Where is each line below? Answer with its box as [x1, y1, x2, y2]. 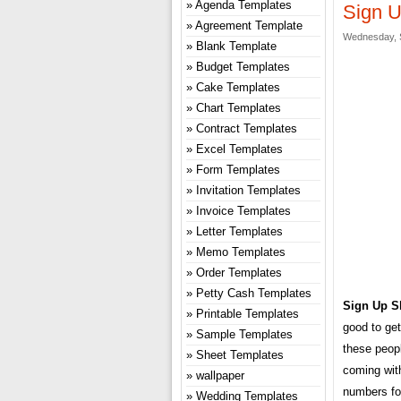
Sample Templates [196, 327, 293, 341]
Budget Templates [196, 59, 290, 73]
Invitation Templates [196, 183, 301, 197]
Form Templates [196, 162, 280, 176]
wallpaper [196, 368, 244, 382]
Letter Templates [196, 224, 283, 238]
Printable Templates [196, 306, 299, 320]
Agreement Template [195, 18, 303, 32]
